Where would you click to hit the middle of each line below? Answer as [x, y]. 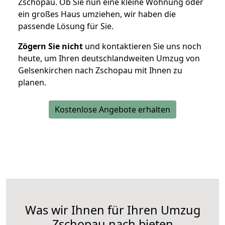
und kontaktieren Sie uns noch [142, 46]
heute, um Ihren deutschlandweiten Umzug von [109, 59]
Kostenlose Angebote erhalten [113, 110]
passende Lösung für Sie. [66, 26]
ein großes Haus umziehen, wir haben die [97, 14]
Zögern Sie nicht [50, 46]
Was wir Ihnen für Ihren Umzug [113, 210]
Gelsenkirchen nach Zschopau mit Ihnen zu [100, 71]
